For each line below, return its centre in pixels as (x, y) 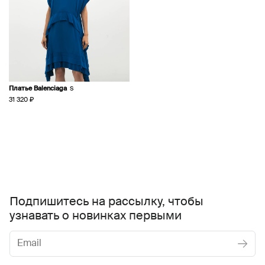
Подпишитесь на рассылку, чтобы (106, 203)
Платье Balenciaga (38, 89)
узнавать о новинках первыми (96, 217)
